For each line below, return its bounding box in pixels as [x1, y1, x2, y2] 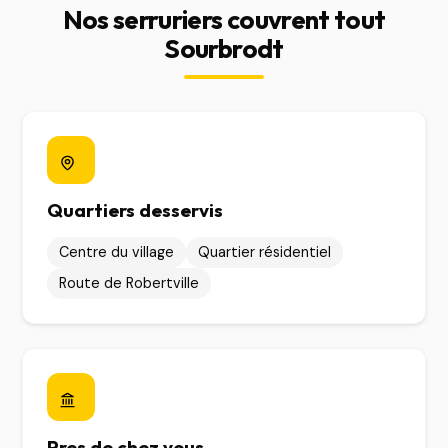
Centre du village [59, 243, 175, 261]
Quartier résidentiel [198, 243, 332, 261]
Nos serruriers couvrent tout [62, 3, 386, 36]
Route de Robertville [59, 274, 200, 292]
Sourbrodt [164, 32, 284, 65]
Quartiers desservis [47, 198, 224, 222]
